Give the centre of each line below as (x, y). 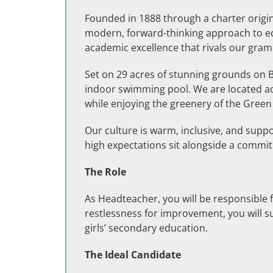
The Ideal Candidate (133, 255)
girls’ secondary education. (146, 228)
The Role (105, 172)
